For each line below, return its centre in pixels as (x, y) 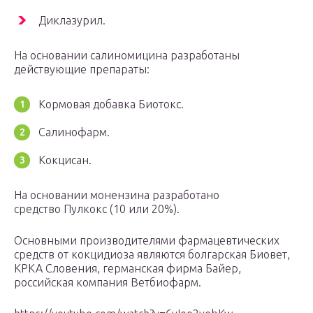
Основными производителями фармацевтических (147, 240)
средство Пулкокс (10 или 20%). (97, 209)
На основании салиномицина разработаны (127, 55)
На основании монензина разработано (117, 195)
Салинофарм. (74, 132)
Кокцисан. (65, 160)
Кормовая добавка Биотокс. (111, 104)
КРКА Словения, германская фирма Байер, (128, 268)
